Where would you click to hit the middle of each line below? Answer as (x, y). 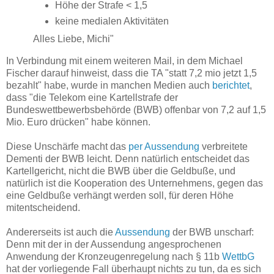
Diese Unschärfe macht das (67, 146)
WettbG (238, 256)
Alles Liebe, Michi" (72, 39)
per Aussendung (164, 146)
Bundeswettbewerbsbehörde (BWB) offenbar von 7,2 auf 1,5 (136, 109)
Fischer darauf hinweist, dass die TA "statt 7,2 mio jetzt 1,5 (131, 73)
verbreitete (224, 146)
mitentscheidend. (43, 207)
